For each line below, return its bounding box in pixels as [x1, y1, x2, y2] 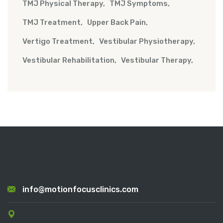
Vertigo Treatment [22, 37, 93, 46]
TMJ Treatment [22, 18, 81, 27]
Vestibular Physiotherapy [99, 37, 193, 46]
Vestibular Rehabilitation [22, 56, 114, 65]
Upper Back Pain [87, 18, 146, 27]
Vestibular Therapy [121, 56, 191, 65]
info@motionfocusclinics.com [22, 185, 138, 195]
